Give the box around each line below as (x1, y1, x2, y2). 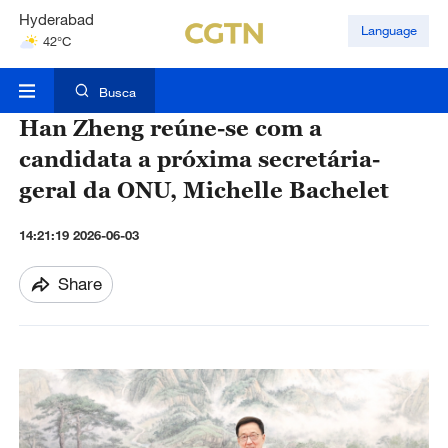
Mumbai (18, 55, 73, 74)
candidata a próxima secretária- (18, 145, 380, 173)
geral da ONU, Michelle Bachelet (18, 176, 389, 204)
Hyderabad (18, 10, 94, 29)
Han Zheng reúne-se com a (18, 114, 322, 142)
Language (360, 22, 417, 39)
